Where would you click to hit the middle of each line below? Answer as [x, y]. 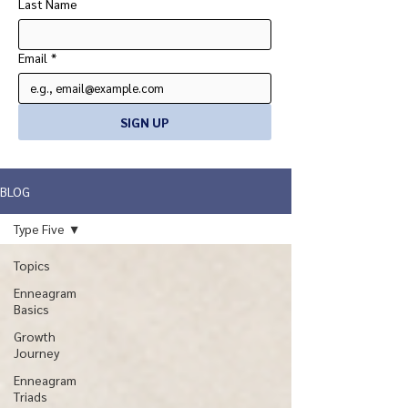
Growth [35, 336]
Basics [31, 309]
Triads [31, 396]
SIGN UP [145, 122]
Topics [32, 265]
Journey [36, 352]
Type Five [39, 229]
